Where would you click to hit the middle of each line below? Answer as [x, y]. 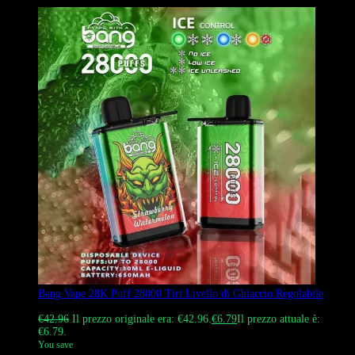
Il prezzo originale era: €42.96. [142, 319]
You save [55, 345]
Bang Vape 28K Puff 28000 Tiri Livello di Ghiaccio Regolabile [181, 294]
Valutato [58, 306]
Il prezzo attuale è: [279, 319]
